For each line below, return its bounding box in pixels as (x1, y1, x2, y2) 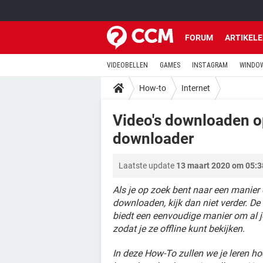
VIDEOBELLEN (107, 61, 148, 69)
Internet (181, 83, 210, 93)
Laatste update (119, 161, 176, 170)
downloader (113, 130, 194, 147)
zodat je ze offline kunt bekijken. (113, 223, 245, 234)
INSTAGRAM (192, 61, 228, 69)
